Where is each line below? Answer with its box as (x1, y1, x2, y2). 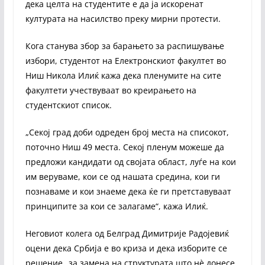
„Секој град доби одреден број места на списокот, (25, 126, 229, 138)
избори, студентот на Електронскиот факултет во (25, 54, 226, 66)
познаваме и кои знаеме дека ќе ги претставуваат (25, 185, 231, 197)
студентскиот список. (25, 99, 112, 111)
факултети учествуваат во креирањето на (25, 84, 196, 96)
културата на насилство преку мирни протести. (25, 12, 221, 24)
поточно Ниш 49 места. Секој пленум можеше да (25, 141, 224, 153)
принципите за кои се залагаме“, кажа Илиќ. (25, 200, 208, 212)
